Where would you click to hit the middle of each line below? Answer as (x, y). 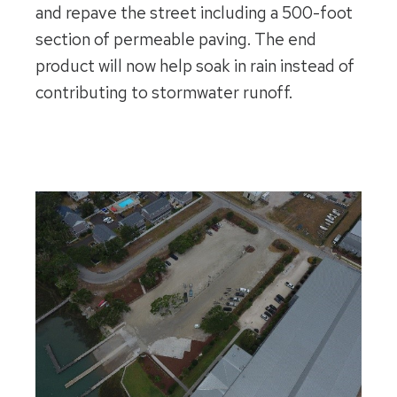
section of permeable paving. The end (176, 39)
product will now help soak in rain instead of (195, 66)
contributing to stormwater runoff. (164, 92)
